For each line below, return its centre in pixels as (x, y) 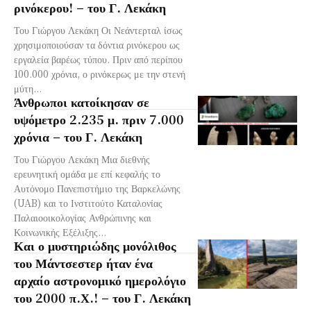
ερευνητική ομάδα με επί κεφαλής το (87, 173)
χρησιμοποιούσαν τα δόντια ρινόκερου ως (97, 44)
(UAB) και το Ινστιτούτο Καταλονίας (88, 202)
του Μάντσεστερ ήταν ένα (83, 262)
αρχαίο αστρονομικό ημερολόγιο (100, 279)
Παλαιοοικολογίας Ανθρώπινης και (83, 217)
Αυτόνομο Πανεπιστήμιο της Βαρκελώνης (97, 188)
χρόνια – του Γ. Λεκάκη (78, 136)
